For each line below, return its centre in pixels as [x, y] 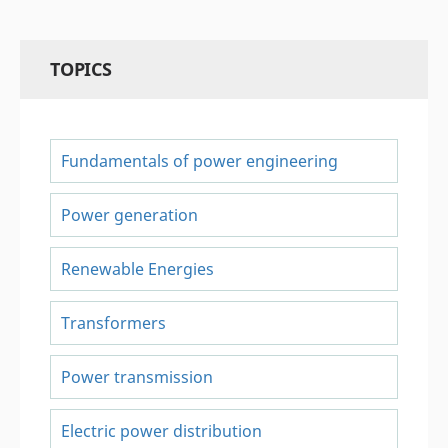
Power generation [129, 214]
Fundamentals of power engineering [199, 160]
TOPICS [81, 68]
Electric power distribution [161, 430]
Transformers [113, 322]
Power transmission [137, 376]
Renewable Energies [137, 268]
